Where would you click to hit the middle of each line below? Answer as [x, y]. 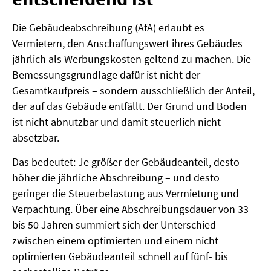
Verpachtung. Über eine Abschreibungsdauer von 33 [130, 209]
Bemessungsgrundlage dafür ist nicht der [106, 74]
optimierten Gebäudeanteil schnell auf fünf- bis [120, 256]
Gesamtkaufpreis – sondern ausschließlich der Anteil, [133, 90]
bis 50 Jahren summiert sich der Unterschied [114, 225]
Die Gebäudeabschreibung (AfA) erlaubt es [108, 27]
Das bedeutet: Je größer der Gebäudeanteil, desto [126, 162]
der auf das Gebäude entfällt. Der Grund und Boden [129, 106]
